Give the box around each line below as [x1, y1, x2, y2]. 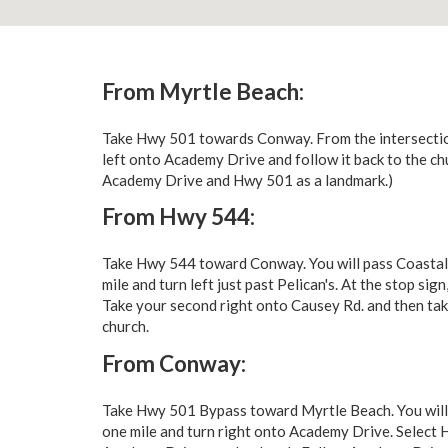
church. [102, 317, 149, 335]
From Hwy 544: [102, 203, 255, 230]
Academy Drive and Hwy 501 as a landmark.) [102, 170, 393, 189]
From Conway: [102, 349, 246, 377]
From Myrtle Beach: [102, 77, 304, 105]
